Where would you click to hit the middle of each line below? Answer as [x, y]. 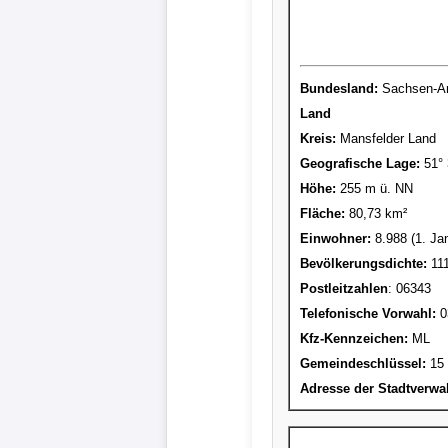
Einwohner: [335, 238]
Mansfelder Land [386, 138]
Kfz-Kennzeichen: [354, 338]
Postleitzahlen [344, 288]
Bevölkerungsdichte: [363, 263]
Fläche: [322, 213]
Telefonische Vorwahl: [368, 313]
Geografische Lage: [360, 163]
